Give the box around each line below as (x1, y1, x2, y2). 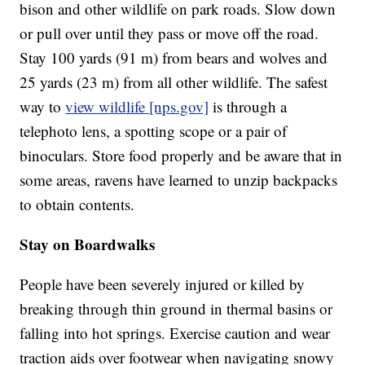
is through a (209, 96, 288, 117)
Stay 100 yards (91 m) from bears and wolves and (20, 47, 328, 68)
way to (20, 96, 66, 117)
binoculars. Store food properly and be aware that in (20, 145, 343, 166)
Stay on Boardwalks (20, 233, 156, 256)
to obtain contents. (20, 194, 135, 215)
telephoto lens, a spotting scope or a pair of (20, 121, 288, 142)
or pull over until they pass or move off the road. (20, 23, 319, 44)
